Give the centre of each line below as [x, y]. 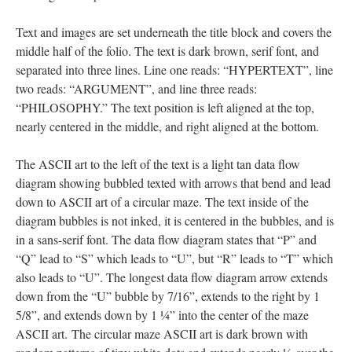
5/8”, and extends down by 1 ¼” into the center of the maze [162, 315]
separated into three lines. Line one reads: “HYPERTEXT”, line [174, 70]
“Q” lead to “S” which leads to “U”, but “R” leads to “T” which [174, 258]
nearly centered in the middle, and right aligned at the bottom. [167, 126]
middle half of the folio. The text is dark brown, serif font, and [167, 51]
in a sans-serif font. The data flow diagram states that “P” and [166, 239]
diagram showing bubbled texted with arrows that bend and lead [173, 183]
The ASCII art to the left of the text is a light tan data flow [158, 164]
